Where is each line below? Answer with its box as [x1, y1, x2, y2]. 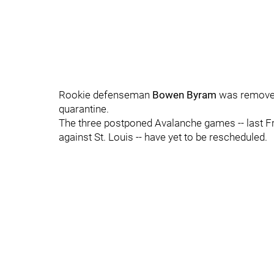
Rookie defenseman [59, 89, 152, 101]
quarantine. [59, 103, 109, 115]
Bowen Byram [152, 89, 217, 101]
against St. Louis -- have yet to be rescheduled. [59, 131, 267, 143]
